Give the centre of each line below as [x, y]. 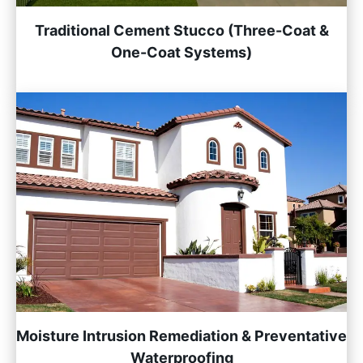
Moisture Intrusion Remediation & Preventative [181, 336]
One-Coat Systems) [181, 52]
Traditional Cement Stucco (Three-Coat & [181, 30]
